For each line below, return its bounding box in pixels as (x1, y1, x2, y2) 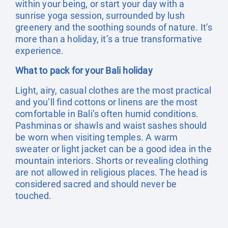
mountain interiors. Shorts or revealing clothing (15, 155, 209, 166)
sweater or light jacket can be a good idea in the (15, 144, 212, 154)
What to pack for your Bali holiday (15, 65, 153, 76)
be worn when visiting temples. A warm (15, 132, 178, 142)
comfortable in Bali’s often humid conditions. (15, 108, 199, 119)
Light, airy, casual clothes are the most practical (15, 85, 212, 96)
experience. (15, 45, 64, 56)
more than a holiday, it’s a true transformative (15, 34, 203, 44)
